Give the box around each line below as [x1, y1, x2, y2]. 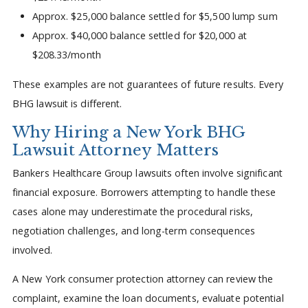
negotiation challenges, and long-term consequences [12, 223, 255, 237]
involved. [12, 243, 52, 256]
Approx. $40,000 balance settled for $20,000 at [32, 29, 247, 43]
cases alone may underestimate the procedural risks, [12, 204, 254, 218]
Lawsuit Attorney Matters [12, 140, 219, 160]
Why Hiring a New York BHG [12, 122, 245, 142]
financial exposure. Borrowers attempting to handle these [12, 185, 276, 199]
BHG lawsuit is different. [12, 96, 122, 110]
